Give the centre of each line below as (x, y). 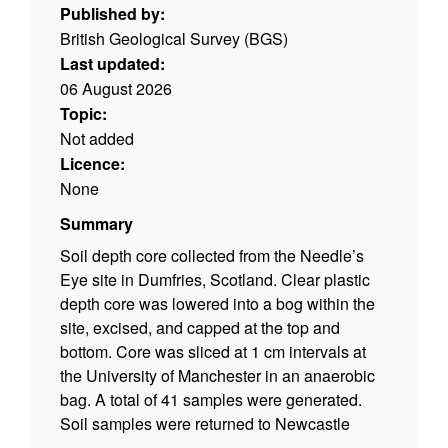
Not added (97, 139)
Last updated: (112, 64)
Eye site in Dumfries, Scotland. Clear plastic (215, 280)
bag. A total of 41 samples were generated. (211, 400)
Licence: (92, 164)
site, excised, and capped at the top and (200, 328)
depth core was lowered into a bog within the (217, 304)
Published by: (112, 14)
